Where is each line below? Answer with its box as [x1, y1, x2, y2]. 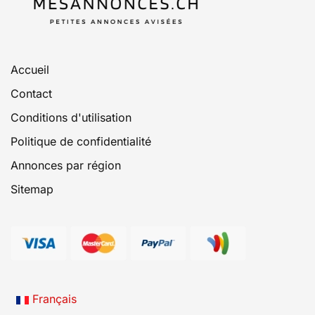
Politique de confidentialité [11, 134, 151, 149]
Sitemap [11, 182, 53, 197]
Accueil [11, 63, 49, 77]
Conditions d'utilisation [11, 110, 131, 125]
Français [29, 292, 77, 307]
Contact [11, 86, 52, 101]
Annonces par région [11, 158, 121, 173]
